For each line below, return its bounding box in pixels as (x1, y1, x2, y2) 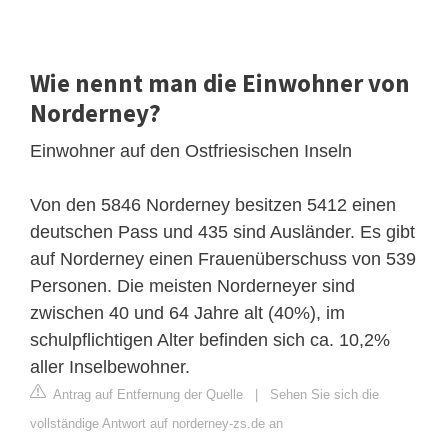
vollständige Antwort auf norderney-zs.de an (30, 415, 283, 431)
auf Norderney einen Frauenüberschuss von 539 (30, 248, 416, 269)
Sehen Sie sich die (270, 386, 379, 402)
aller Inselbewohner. (30, 356, 190, 377)
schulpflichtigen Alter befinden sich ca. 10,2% (30, 329, 390, 350)
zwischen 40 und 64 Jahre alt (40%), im (30, 302, 345, 323)
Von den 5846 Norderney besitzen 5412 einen (30, 194, 396, 215)
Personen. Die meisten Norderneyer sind (30, 275, 355, 296)
